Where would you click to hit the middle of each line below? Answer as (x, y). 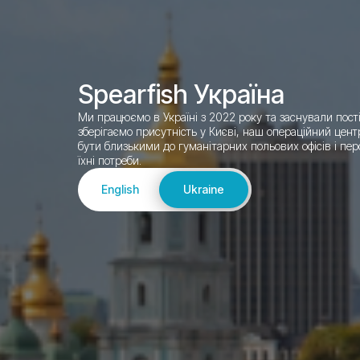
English (120, 189)
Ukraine (204, 189)
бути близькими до (128, 146)
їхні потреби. (110, 160)
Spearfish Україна (181, 94)
